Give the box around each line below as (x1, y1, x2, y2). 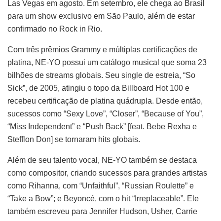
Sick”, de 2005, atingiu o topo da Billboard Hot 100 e (7, 83, 189, 92)
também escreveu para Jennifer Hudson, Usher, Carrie (7, 207, 197, 216)
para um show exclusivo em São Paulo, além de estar (7, 11, 195, 20)
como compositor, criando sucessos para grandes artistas (7, 168, 207, 177)
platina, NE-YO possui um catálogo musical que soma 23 (7, 58, 207, 67)
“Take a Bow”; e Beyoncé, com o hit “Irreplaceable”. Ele (7, 194, 199, 203)
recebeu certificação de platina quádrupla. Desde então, (7, 96, 203, 105)
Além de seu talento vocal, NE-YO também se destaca (7, 155, 197, 164)
